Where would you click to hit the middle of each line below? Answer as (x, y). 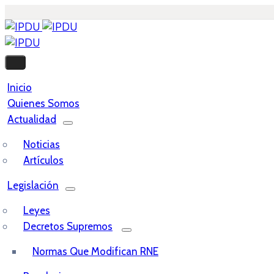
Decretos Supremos (68, 226)
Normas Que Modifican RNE (95, 251)
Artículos (43, 160)
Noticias (42, 144)
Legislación (33, 185)
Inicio (20, 87)
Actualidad (32, 119)
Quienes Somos (43, 103)
